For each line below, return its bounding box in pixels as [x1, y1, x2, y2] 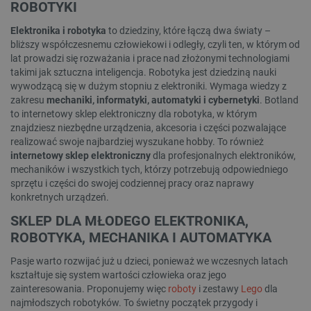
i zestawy [196, 283, 241, 294]
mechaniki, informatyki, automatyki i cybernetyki [47, 94, 260, 106]
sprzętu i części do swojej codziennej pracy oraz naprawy [10, 177, 254, 189]
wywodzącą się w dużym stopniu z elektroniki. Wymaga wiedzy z [10, 80, 287, 92]
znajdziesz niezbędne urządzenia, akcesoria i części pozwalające [10, 121, 286, 133]
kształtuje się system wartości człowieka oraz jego [10, 269, 226, 280]
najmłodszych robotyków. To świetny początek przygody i [10, 296, 258, 308]
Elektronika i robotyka [10, 24, 106, 36]
